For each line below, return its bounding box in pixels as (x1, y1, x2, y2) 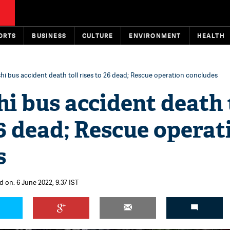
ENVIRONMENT (129, 31, 181, 40)
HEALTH (197, 31, 225, 40)
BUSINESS (32, 31, 67, 40)
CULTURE (82, 31, 113, 40)
